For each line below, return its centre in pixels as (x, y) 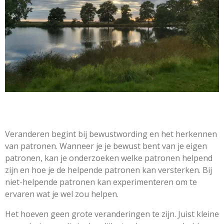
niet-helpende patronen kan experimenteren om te (101, 182)
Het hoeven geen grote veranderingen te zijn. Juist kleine (112, 214)
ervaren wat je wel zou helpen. (62, 194)
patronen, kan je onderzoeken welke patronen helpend (109, 158)
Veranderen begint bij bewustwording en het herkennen (111, 134)
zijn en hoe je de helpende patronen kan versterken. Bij (108, 170)
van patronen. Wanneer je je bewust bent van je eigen (106, 146)
